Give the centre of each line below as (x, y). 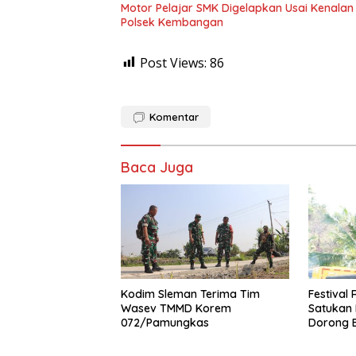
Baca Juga (157, 167)
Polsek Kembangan (172, 22)
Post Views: (173, 62)
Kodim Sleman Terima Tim (190, 294)
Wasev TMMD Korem (176, 308)
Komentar (174, 116)
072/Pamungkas (165, 322)
